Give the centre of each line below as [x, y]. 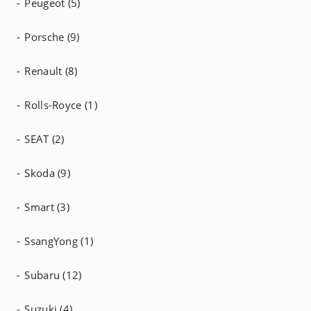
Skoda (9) [48, 173]
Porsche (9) [52, 37]
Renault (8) [51, 71]
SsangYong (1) [59, 241]
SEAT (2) [44, 139]
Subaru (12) [53, 275]
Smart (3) [47, 207]
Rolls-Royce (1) [61, 105]
